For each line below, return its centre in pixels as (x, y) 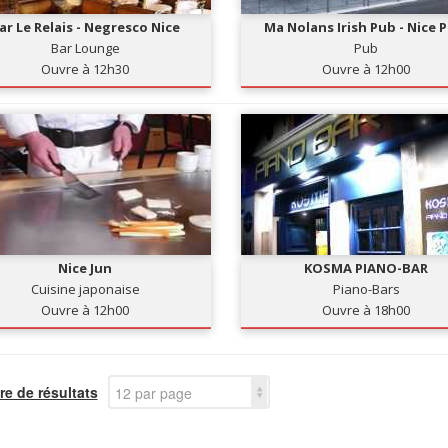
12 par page (153, 393)
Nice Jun (85, 268)
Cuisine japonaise (85, 289)
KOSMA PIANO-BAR (366, 268)
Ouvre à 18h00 (366, 310)
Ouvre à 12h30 (85, 69)
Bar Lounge (85, 48)
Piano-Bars (366, 289)
